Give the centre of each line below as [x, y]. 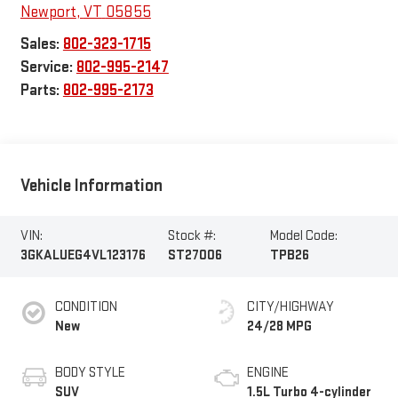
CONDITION [86, 306]
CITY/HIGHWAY [291, 306]
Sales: [41, 44]
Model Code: [304, 236]
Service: [48, 67]
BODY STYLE [90, 372]
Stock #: [191, 236]
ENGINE [268, 372]
